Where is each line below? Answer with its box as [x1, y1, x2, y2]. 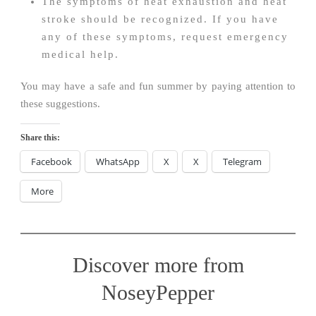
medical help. [42, 48, 119, 60]
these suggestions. [20, 97, 100, 109]
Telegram [223, 154, 262, 168]
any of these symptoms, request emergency [42, 30, 288, 42]
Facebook [31, 154, 72, 168]
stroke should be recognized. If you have [42, 13, 279, 25]
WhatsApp [96, 154, 140, 168]
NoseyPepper [102, 280, 214, 304]
